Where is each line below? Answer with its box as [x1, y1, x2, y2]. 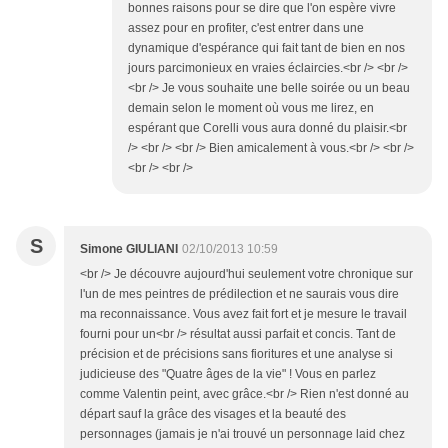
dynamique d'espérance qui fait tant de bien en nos [128, 40, 405, 55]
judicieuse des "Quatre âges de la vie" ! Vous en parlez [80, 366, 376, 381]
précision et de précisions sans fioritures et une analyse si [80, 346, 393, 361]
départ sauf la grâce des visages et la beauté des [80, 406, 346, 421]
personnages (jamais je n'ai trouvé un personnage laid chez [80, 426, 405, 441]
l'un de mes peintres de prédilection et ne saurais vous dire [80, 286, 399, 301]
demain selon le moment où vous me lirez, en [128, 100, 374, 115]
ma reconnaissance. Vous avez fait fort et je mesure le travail [80, 306, 407, 321]
